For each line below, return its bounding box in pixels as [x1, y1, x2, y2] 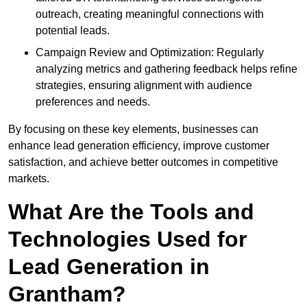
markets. [8, 173, 49, 185]
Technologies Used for [8, 227, 247, 252]
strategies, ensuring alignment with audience [36, 79, 252, 92]
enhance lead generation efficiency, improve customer [8, 140, 269, 152]
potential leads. [36, 25, 110, 37]
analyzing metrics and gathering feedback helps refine [36, 63, 297, 75]
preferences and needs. [36, 96, 150, 108]
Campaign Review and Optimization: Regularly [36, 47, 264, 59]
